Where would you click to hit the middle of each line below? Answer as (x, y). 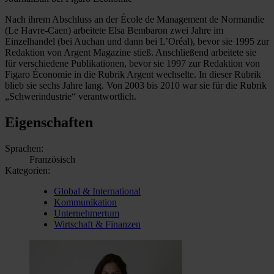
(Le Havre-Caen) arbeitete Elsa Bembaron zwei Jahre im (114, 30)
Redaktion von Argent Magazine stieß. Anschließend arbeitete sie (131, 52)
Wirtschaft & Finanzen (97, 224)
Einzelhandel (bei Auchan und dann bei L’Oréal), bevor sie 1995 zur (137, 41)
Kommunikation (85, 202)
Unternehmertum (87, 213)
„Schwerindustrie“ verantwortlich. (71, 96)
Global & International (97, 191)
